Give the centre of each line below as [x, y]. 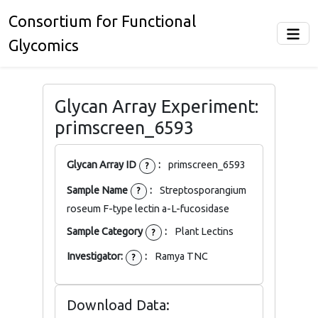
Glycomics [44, 45]
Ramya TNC [181, 257]
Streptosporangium [203, 190]
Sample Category [106, 231]
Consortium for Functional [102, 21]
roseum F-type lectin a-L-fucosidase [148, 208]
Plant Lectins [204, 231]
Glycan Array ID [103, 165]
